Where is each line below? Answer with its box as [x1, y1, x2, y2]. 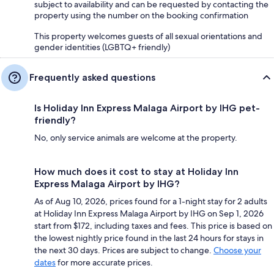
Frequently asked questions [29, 72, 155, 84]
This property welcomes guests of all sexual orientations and [34, 31, 262, 42]
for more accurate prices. [56, 257, 153, 268]
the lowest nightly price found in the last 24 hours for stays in [34, 232, 264, 244]
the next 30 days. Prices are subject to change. [34, 245, 213, 256]
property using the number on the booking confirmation [34, 10, 248, 21]
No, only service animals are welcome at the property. [34, 132, 237, 144]
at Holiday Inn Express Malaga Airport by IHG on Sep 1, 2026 [34, 208, 264, 220]
